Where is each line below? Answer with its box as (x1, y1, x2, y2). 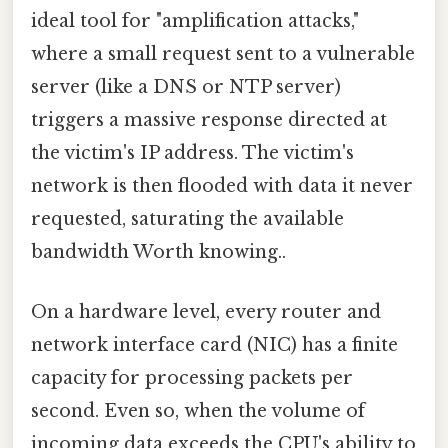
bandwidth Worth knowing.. (31, 241, 286, 264)
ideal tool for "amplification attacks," (31, 10, 359, 33)
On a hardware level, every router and (31, 300, 381, 323)
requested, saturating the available (31, 208, 344, 231)
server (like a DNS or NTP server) (31, 76, 341, 99)
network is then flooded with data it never (31, 175, 413, 198)
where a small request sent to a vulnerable (31, 43, 415, 66)
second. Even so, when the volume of (31, 399, 365, 422)
